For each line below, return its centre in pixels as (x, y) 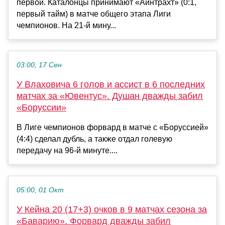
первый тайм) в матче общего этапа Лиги (94, 14)
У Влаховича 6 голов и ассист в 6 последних (111, 84)
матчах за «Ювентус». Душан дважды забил (110, 96)
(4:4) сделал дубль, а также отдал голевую (94, 139)
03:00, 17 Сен (39, 65)
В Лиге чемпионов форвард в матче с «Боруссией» (113, 127)
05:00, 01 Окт (40, 190)
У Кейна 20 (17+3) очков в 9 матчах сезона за (112, 209)
